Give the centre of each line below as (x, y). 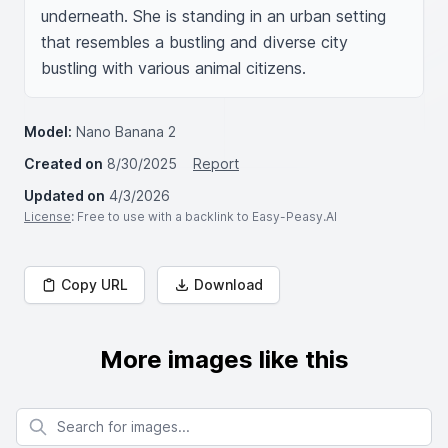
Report (216, 163)
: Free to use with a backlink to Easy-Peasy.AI (204, 216)
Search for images (75, 416)
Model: (48, 131)
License (47, 216)
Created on (63, 163)
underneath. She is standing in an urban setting (213, 16)
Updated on (64, 195)
